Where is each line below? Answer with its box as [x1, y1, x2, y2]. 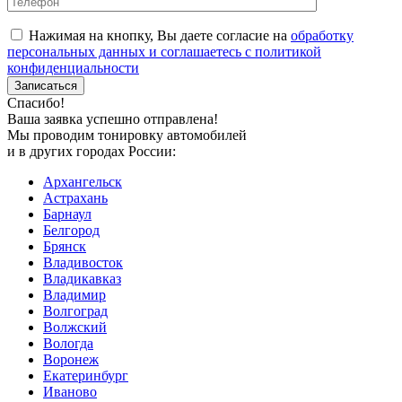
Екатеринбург [43, 367, 128, 383]
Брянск [43, 238, 86, 254]
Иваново [43, 383, 97, 399]
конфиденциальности [7, 59, 139, 75]
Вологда [43, 335, 93, 351]
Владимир [43, 286, 106, 302]
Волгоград [43, 302, 108, 319]
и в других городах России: [7, 143, 176, 159]
